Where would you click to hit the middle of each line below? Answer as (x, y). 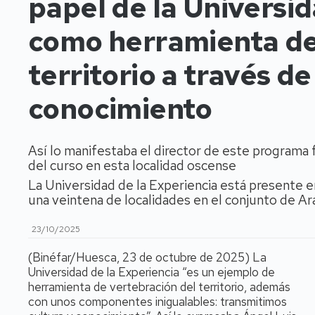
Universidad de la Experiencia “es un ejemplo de (152, 272)
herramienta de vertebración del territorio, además (159, 287)
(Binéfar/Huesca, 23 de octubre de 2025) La (147, 257)
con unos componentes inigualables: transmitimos (157, 302)
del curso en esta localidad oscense (132, 166)
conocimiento (120, 109)
